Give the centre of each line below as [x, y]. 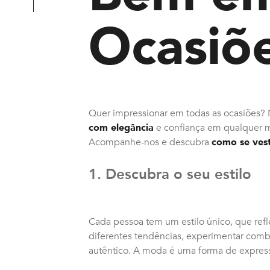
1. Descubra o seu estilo [170, 174]
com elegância [121, 128]
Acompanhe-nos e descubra [150, 142]
